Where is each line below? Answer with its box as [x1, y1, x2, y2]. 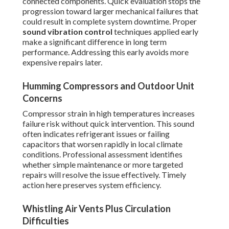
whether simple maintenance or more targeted [22, 159, 183, 170]
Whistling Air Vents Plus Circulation [22, 203, 171, 215]
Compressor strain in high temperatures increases [22, 108, 195, 119]
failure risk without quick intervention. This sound [22, 119, 194, 129]
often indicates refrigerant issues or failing [22, 129, 170, 139]
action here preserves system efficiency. [22, 180, 161, 190]
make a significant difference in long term [22, 37, 167, 47]
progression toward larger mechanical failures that [22, 6, 198, 16]
